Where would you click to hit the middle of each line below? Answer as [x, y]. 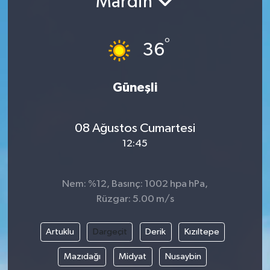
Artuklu [60, 232]
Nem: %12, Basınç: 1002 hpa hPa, [135, 184]
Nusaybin [183, 257]
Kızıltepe [202, 232]
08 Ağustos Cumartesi [135, 128]
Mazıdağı [82, 257]
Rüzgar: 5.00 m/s [135, 199]
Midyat [133, 257]
